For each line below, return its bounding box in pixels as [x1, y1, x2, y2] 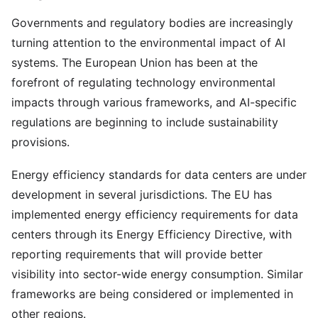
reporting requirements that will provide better [11, 247, 263, 261]
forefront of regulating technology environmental [11, 75, 275, 89]
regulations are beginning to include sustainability [11, 115, 278, 129]
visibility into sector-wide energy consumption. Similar [11, 267, 303, 281]
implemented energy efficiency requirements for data [11, 207, 298, 221]
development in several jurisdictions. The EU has [11, 187, 272, 202]
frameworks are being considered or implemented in [11, 287, 293, 301]
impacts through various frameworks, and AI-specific [11, 95, 297, 109]
